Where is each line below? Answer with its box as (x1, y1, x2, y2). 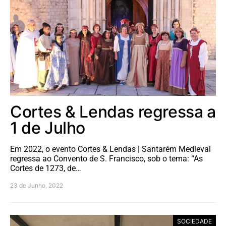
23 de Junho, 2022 (10, 181, 63, 189)
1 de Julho (10, 118, 85, 138)
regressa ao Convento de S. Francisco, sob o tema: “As (10, 153, 203, 163)
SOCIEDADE (177, 217, 212, 225)
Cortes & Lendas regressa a (10, 101, 216, 122)
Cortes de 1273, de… (10, 163, 81, 173)
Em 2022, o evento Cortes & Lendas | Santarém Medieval (10, 144, 211, 154)
